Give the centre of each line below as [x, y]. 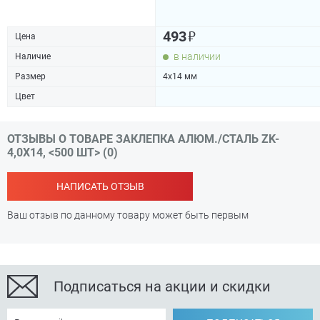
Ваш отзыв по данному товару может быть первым [128, 215]
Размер [30, 76]
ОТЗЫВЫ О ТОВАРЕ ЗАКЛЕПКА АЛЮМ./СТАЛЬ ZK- [143, 139]
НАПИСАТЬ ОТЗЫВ [100, 186]
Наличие [33, 56]
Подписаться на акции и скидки [162, 286]
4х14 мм [180, 76]
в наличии [197, 56]
